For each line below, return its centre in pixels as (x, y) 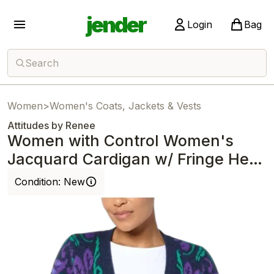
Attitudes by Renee (51, 125)
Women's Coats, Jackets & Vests (125, 106)
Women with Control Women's (120, 141)
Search (42, 63)
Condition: (39, 182)
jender (116, 24)
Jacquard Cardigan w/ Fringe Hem (135, 159)
